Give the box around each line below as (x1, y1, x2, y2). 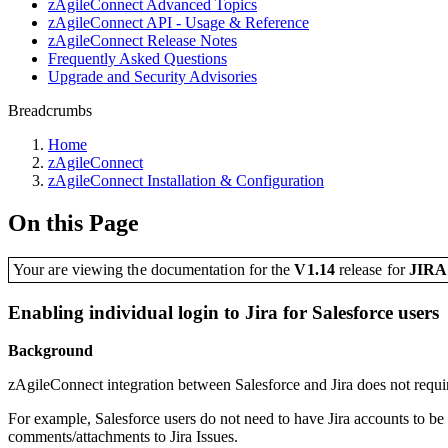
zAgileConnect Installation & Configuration (48, 172, 324, 189)
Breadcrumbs (8, 102, 92, 119)
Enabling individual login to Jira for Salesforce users (8, 301, 439, 323)
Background (8, 342, 93, 360)
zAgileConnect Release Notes (48, 32, 237, 49)
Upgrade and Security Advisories (48, 68, 257, 85)
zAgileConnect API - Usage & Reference (48, 14, 309, 31)
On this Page (8, 209, 139, 236)
